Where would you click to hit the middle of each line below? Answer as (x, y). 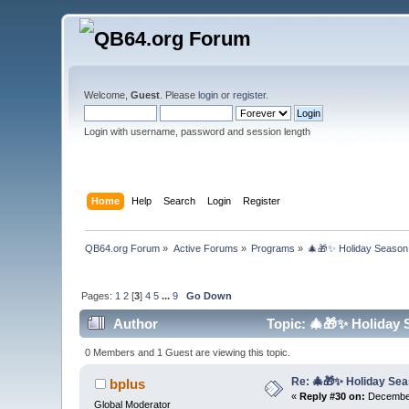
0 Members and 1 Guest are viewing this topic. (187, 352)
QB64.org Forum (123, 248)
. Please (179, 95)
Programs (273, 248)
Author (135, 324)
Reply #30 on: (333, 396)
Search (179, 200)
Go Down (210, 295)
